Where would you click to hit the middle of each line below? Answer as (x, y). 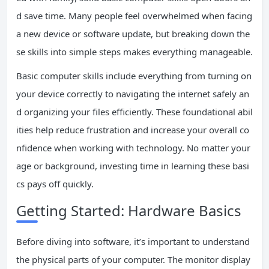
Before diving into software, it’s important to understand (133, 241)
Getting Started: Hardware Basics (129, 210)
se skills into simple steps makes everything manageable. (134, 52)
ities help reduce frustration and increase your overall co (133, 130)
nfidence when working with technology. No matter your (133, 148)
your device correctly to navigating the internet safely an (133, 94)
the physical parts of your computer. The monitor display (133, 259)
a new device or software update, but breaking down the (133, 34)
